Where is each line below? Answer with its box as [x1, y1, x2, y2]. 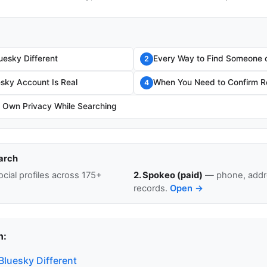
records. [133, 182, 170, 194]
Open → [170, 182, 203, 194]
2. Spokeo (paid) [133, 169, 203, 181]
